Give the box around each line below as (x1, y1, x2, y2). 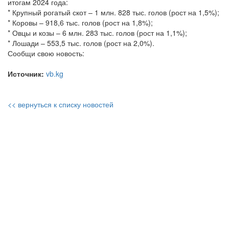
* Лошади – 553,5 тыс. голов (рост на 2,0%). (8, 38, 154, 48)
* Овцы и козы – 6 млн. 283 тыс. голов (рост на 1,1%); (8, 28, 187, 38)
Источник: (8, 68, 44, 79)
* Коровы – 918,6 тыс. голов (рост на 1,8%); (8, 17, 153, 28)
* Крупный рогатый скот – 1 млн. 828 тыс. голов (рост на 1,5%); (8, 7, 219, 17)
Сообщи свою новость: (8, 48, 84, 58)
